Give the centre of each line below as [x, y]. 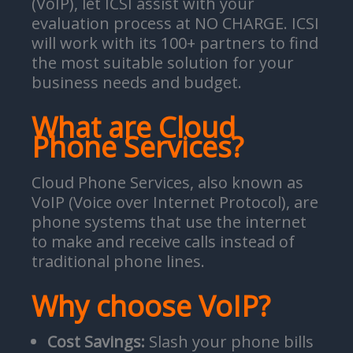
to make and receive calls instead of [163, 242]
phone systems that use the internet [169, 222]
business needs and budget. [137, 82]
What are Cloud [134, 127]
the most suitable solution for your [163, 63]
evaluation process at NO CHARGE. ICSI [175, 23]
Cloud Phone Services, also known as [167, 182]
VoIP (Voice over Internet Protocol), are [175, 202]
